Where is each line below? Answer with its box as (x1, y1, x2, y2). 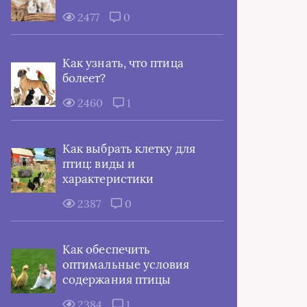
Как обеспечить (62, 242, 151, 257)
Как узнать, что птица (62, 56, 184, 71)
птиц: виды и (62, 156, 135, 171)
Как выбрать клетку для (62, 141, 195, 156)
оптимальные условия (62, 257, 190, 272)
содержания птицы (62, 272, 171, 287)
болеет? (62, 71, 106, 86)
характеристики (62, 171, 154, 186)
